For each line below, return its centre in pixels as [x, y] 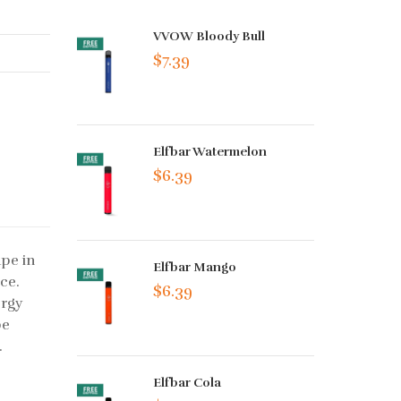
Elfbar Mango [195, 268]
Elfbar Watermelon [210, 152]
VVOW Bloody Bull [209, 36]
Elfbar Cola [188, 383]
